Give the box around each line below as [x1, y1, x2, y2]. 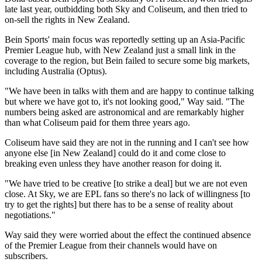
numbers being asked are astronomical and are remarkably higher [5, 107, 244, 118]
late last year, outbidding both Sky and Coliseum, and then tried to [5, 4, 247, 15]
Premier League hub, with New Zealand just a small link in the [5, 45, 236, 56]
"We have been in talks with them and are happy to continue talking [5, 86, 254, 96]
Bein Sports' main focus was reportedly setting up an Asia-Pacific [5, 35, 245, 45]
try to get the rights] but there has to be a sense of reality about [5, 199, 233, 210]
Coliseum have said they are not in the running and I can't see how [5, 137, 249, 148]
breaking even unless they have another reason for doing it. [5, 158, 222, 169]
